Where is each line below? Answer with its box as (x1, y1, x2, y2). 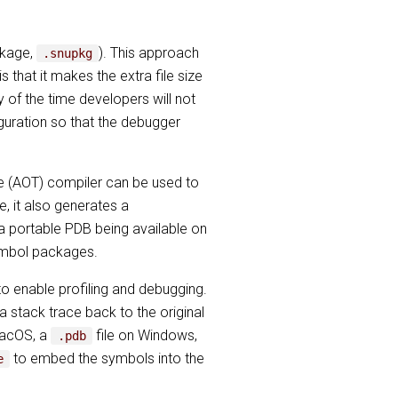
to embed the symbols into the (10, 350, 205, 367)
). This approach (99, 44, 200, 61)
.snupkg (43, 46, 93, 60)
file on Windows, (92, 327, 197, 344)
